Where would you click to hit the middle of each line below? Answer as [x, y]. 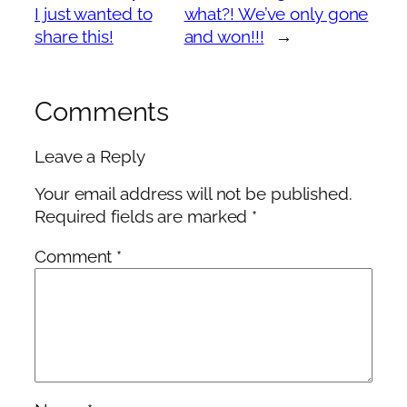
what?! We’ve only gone [276, 15]
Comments [102, 112]
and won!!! [224, 37]
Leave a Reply [90, 156]
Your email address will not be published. [194, 194]
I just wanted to [94, 15]
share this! [74, 37]
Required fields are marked [144, 217]
